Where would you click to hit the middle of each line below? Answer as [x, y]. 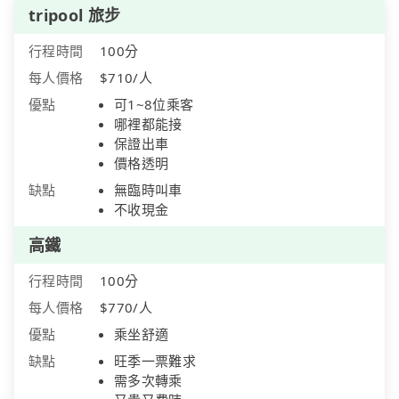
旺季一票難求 [155, 361]
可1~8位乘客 [154, 105]
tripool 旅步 [75, 16]
